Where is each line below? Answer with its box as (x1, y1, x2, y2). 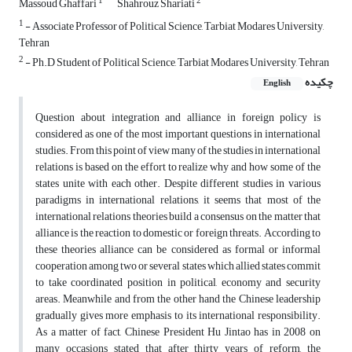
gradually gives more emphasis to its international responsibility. (35, 305, 321, 327)
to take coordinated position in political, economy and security (35, 272, 321, 294)
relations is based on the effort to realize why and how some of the (35, 156, 321, 178)
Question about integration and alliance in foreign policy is (35, 107, 321, 129)
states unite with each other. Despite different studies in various (35, 173, 321, 195)
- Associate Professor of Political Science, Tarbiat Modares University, (24, 16, 324, 38)
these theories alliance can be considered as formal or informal (35, 239, 321, 261)
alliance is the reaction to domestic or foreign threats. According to (35, 222, 321, 244)
